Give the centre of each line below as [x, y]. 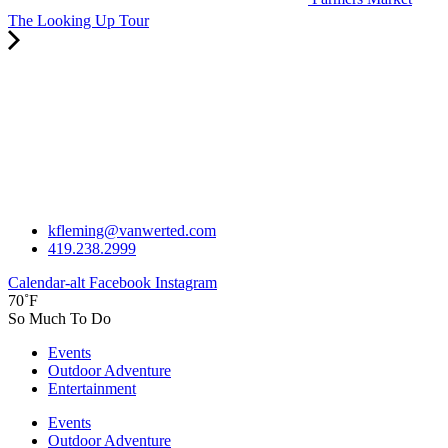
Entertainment [92, 388]
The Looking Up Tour [78, 20]
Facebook [120, 282]
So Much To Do [59, 318]
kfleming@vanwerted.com [132, 230]
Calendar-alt [46, 282]
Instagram [186, 282]
